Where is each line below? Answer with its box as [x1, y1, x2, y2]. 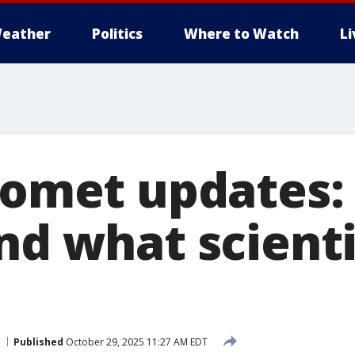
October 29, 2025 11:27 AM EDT [63, 334, 208, 349]
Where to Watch [184, 25, 299, 43]
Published [13, 334, 63, 349]
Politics [92, 25, 143, 43]
